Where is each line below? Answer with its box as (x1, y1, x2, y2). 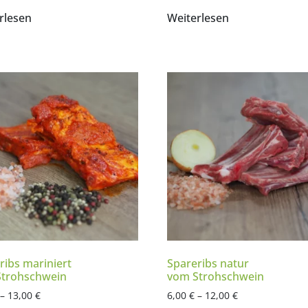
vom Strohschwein (166, 268, 264, 284)
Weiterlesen (166, 10, 229, 26)
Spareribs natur (166, 255, 249, 271)
